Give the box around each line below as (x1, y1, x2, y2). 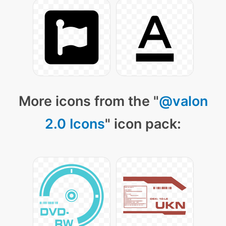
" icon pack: (105, 116, 181, 133)
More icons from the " (18, 93, 159, 110)
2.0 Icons (45, 116, 105, 133)
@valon (158, 93, 208, 110)
